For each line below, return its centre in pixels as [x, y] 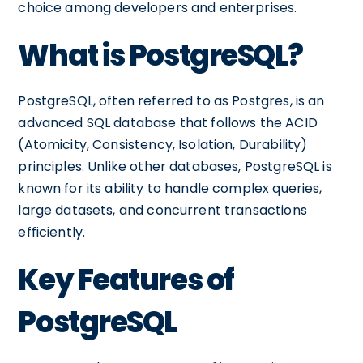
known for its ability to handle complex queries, [170, 188]
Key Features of [126, 280]
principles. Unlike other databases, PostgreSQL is [175, 167]
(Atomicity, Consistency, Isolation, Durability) [163, 145]
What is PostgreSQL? [161, 56]
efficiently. [52, 232]
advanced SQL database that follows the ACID [168, 123]
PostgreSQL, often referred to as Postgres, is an [171, 101]
